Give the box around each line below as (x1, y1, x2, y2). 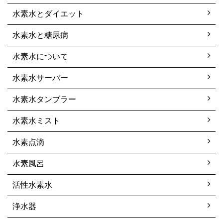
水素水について (12, 51, 68, 61)
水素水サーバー (12, 73, 68, 83)
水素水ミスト (12, 115, 60, 125)
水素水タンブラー (12, 94, 76, 104)
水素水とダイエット (12, 8, 84, 18)
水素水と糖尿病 (12, 30, 68, 40)
